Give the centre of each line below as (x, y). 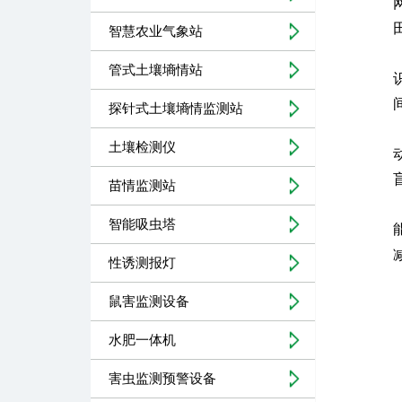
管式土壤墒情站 (155, 70)
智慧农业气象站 (155, 31)
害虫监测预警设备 (162, 379)
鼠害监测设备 (149, 301)
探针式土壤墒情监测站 (175, 109)
